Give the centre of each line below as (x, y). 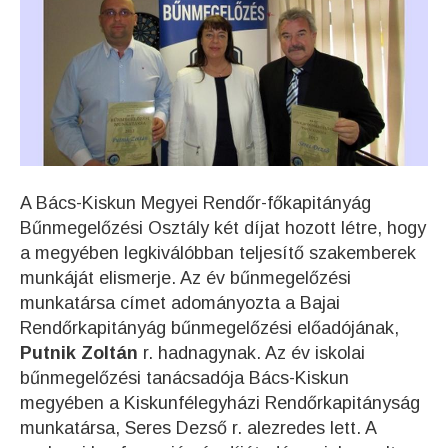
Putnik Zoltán (79, 352)
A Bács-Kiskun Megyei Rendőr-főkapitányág (195, 202)
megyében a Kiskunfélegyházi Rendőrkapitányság (220, 402)
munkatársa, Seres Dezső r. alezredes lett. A (198, 427)
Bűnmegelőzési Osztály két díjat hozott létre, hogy (223, 227)
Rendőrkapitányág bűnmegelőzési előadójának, (209, 327)
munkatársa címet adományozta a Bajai (180, 302)
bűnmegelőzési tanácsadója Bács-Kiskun (184, 377)
